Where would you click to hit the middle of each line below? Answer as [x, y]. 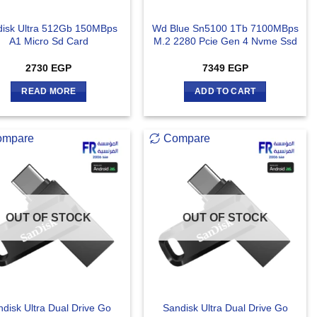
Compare [187, 139]
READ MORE [49, 91]
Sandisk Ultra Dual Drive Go [225, 308]
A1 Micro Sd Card [48, 41]
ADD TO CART [225, 91]
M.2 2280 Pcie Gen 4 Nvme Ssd [225, 41]
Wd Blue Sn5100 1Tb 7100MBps [225, 28]
